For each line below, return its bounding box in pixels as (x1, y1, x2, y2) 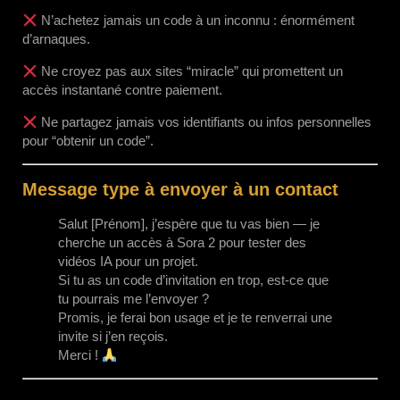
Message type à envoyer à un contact (22, 179, 338, 199)
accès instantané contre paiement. (22, 82, 222, 97)
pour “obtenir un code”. (22, 133, 154, 148)
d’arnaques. (22, 31, 90, 46)
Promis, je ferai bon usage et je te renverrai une (58, 310, 332, 325)
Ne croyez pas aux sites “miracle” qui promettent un (37, 63, 344, 79)
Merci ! (58, 347, 102, 362)
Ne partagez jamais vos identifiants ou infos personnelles (37, 114, 372, 129)
